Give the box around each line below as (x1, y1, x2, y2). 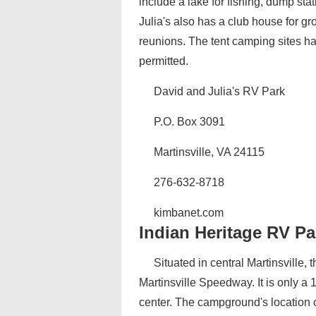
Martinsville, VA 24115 (154, 146, 265, 158)
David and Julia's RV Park (154, 85, 285, 97)
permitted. (139, 55, 188, 67)
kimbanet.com (154, 207, 224, 219)
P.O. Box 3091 (154, 116, 225, 128)
